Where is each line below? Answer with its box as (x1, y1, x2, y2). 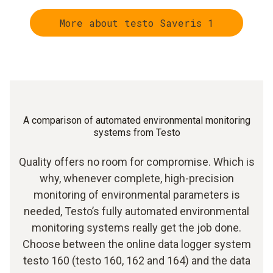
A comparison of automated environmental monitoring (23, 115, 250, 126)
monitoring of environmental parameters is (33, 188, 240, 201)
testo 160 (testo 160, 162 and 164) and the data (23, 254, 250, 267)
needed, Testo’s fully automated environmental (24, 205, 249, 218)
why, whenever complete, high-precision (39, 172, 234, 185)
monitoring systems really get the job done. (32, 221, 241, 234)
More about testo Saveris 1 (59, 16, 214, 29)
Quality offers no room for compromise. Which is (18, 155, 255, 168)
